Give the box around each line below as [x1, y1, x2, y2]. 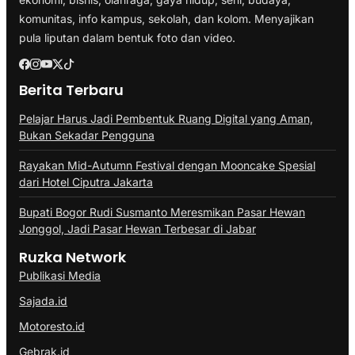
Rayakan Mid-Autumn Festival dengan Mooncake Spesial [19, 158, 315, 172]
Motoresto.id [19, 319, 85, 333]
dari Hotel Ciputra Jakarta [19, 174, 153, 189]
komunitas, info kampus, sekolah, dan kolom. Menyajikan [19, 11, 314, 25]
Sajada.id [19, 293, 67, 307]
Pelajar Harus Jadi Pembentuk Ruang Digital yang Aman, [19, 111, 313, 125]
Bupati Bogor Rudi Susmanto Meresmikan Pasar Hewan [19, 204, 305, 219]
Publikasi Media [19, 268, 101, 282]
